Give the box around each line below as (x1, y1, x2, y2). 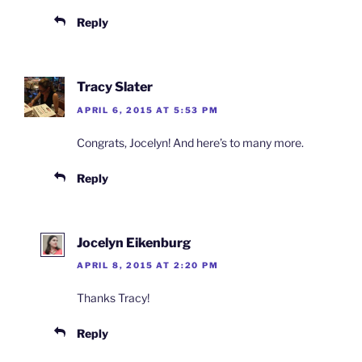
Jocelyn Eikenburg (77, 234, 191, 250)
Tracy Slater (77, 79, 153, 95)
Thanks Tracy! (77, 291, 149, 305)
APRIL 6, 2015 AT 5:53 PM (77, 104, 219, 115)
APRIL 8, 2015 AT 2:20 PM (77, 260, 219, 271)
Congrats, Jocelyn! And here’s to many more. (77, 135, 304, 149)
